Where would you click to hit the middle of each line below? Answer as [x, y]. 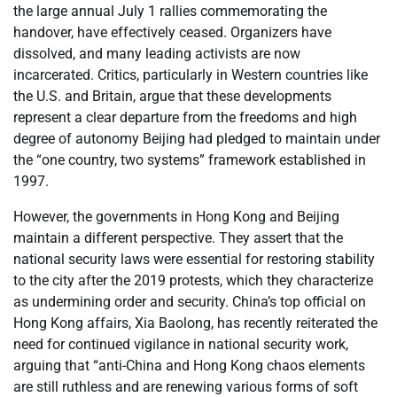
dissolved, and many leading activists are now [157, 54]
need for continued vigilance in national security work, [181, 345]
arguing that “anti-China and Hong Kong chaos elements [189, 366]
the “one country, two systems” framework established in [190, 160]
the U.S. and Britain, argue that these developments [172, 97]
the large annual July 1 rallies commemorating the [170, 12]
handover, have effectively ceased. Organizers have [172, 33]
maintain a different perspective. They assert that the [178, 238]
